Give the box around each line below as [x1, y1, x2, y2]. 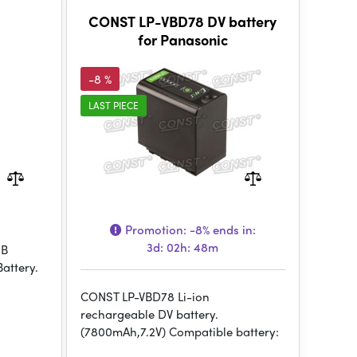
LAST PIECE [88, 98, 139, 112]
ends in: [209, 221, 256, 238]
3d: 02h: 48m [147, 238, 219, 256]
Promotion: [121, 221, 190, 238]
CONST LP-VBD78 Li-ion [80, 288, 210, 305]
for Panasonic [137, 29, 228, 49]
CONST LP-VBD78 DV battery [88, 11, 277, 31]
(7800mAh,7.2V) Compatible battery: [80, 323, 279, 340]
